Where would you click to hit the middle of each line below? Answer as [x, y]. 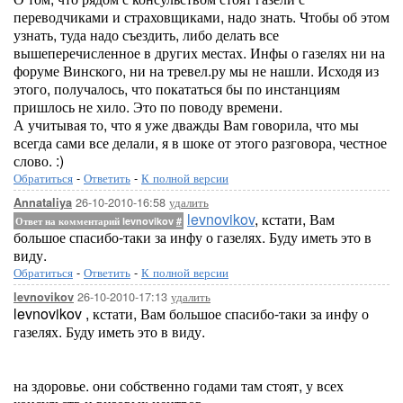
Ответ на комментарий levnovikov [96, 221]
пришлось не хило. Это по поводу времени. [148, 107]
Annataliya [43, 202]
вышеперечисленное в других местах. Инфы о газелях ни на [199, 53]
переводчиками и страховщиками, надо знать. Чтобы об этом [201, 17]
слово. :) [39, 161]
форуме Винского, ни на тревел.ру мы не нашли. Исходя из [196, 71]
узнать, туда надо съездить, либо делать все [146, 35]
